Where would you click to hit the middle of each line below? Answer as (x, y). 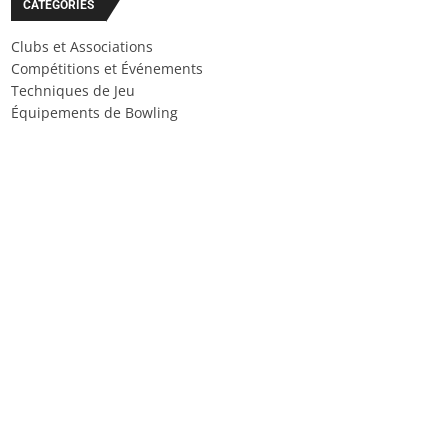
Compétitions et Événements (107, 68)
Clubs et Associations (82, 46)
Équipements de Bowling (94, 112)
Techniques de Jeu (73, 90)
